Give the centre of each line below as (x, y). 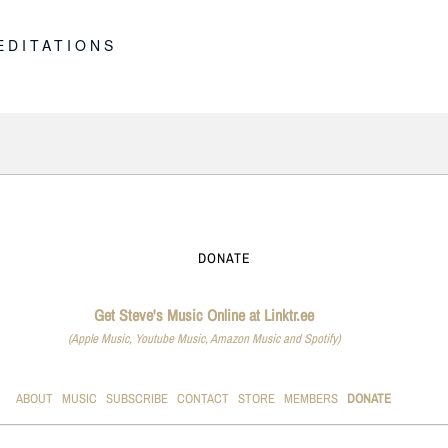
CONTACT (203, 398)
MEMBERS (311, 398)
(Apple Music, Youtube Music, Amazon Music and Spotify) (203, 338)
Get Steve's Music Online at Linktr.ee (203, 314)
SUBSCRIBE (137, 398)
